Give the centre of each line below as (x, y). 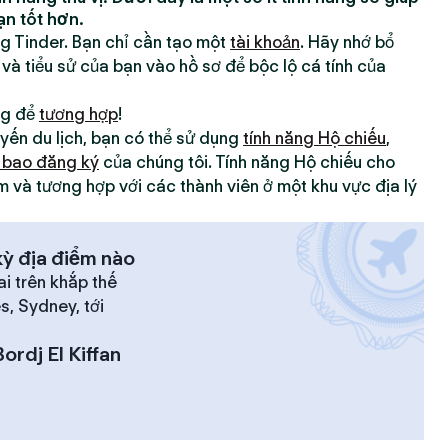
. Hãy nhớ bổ (347, 42)
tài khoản (265, 42)
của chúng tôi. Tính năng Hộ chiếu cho (247, 162)
